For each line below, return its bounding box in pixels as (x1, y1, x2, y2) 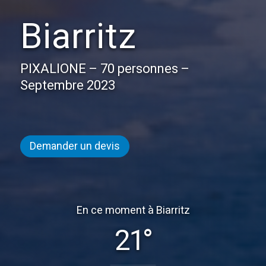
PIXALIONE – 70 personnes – (20, 59, 189, 78)
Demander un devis (30, 138, 120, 154)
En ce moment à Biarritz (76, 202, 190, 218)
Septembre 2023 (20, 75, 115, 95)
